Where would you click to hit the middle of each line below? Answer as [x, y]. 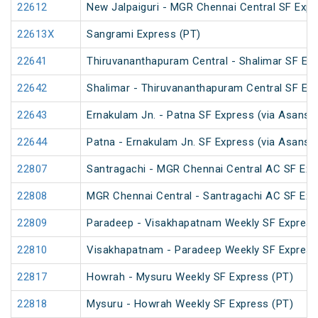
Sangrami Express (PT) [144, 34]
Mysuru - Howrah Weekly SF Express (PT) [190, 304]
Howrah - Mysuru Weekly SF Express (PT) [190, 277]
